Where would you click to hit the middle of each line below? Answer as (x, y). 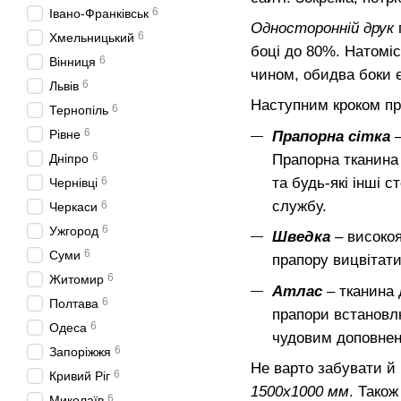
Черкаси (73, 207)
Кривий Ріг (80, 376)
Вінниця (73, 62)
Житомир (77, 279)
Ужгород (74, 231)
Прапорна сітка (331, 136)
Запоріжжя (80, 352)
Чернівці (73, 183)
